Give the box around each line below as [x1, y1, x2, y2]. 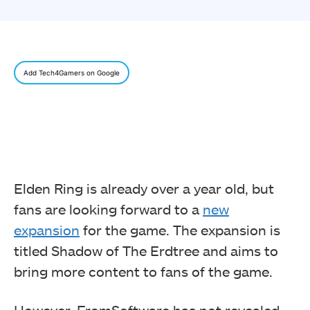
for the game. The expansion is [80, 221, 280, 239]
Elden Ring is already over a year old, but [14, 180, 274, 197]
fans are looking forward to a [14, 201, 203, 218]
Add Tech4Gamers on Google [24, 69, 120, 77]
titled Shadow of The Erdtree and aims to [14, 242, 278, 259]
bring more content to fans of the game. [14, 263, 273, 280]
